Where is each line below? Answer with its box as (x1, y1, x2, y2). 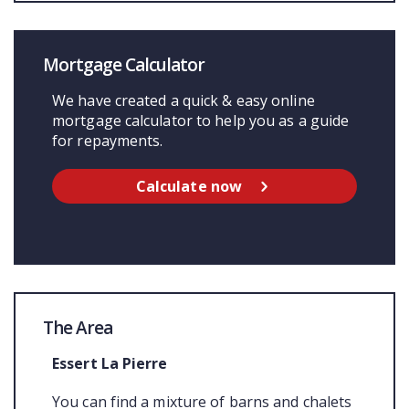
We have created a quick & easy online (52, 90, 315, 111)
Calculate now (135, 176, 243, 197)
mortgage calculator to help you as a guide (52, 110, 350, 131)
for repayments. (52, 131, 163, 152)
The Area (43, 315, 112, 340)
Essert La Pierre (52, 352, 168, 373)
